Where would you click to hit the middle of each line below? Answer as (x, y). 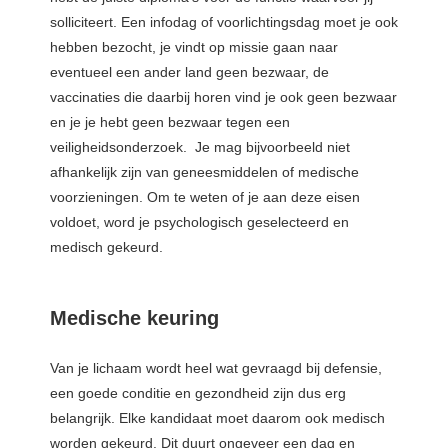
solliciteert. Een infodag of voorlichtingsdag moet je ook (224, 22)
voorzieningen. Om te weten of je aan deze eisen (205, 197)
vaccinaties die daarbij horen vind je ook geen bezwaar (223, 97)
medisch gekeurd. (106, 247)
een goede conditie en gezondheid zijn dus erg (198, 393)
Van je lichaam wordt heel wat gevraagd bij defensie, (216, 368)
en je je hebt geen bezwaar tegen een (170, 122)
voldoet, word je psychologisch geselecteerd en (199, 222)
